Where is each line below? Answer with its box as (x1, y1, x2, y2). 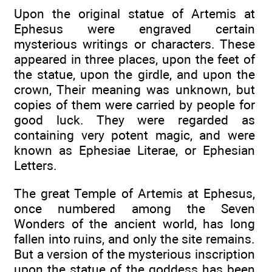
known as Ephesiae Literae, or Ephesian (14, 142, 255, 158)
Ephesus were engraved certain (14, 21, 255, 36)
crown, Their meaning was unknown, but (14, 81, 255, 97)
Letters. (14, 157, 57, 173)
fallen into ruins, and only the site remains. (14, 231, 255, 247)
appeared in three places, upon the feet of (14, 51, 255, 67)
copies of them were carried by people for (14, 97, 255, 112)
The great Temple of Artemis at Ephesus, (14, 186, 255, 202)
